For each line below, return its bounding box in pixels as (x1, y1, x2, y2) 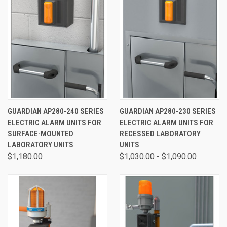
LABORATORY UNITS (8, 140, 73, 149)
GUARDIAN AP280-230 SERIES (120, 107, 216, 116)
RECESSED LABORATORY (120, 129, 201, 138)
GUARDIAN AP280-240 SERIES (8, 107, 104, 116)
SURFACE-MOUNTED (8, 129, 73, 138)
